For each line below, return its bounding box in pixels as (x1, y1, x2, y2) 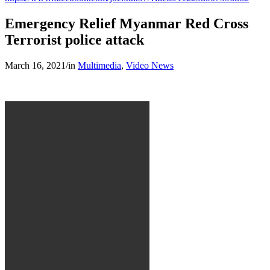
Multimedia (78, 60, 121, 71)
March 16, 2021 (5, 60, 66, 71)
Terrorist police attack (5, 31, 144, 48)
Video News (126, 60, 174, 71)
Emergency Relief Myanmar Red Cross (5, 15, 248, 31)
